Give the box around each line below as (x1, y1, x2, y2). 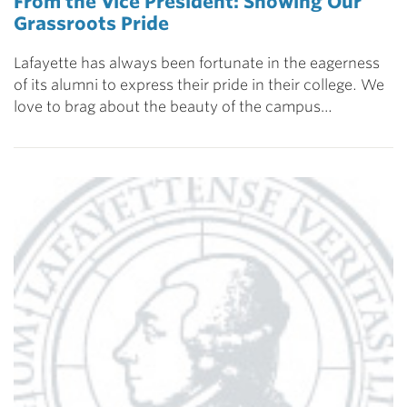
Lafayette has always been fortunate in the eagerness (14, 54, 380, 72)
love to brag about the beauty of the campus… (14, 97, 333, 115)
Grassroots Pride (14, 12, 169, 35)
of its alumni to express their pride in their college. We (14, 75, 384, 94)
